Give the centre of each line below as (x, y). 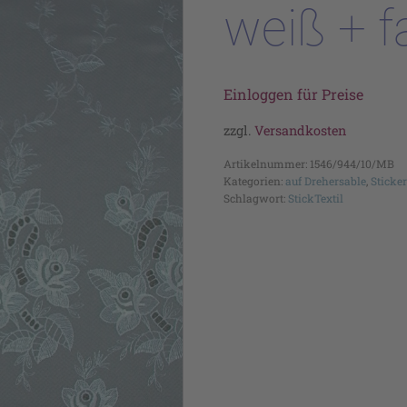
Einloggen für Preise (293, 94)
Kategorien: (254, 181)
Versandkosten (300, 131)
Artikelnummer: (266, 164)
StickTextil (315, 199)
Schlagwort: (255, 199)
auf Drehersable (325, 181)
